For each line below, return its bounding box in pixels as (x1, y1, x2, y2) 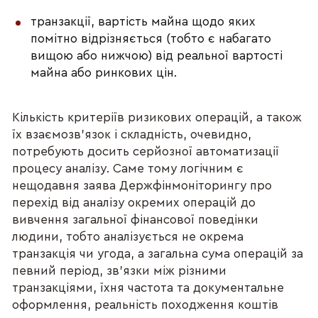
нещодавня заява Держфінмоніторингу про (12, 179, 273, 192)
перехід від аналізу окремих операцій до (12, 196, 256, 209)
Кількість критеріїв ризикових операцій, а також (12, 111, 302, 124)
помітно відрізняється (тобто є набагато (31, 33, 272, 45)
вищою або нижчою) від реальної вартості (31, 50, 283, 62)
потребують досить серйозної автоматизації (12, 145, 280, 158)
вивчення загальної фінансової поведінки (12, 213, 259, 226)
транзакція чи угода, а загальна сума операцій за (12, 247, 304, 260)
